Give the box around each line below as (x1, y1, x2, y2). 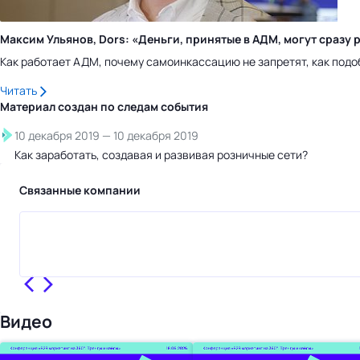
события (161, 98, 208, 114)
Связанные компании (19, 182, 141, 198)
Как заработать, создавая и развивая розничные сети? (14, 146, 308, 162)
